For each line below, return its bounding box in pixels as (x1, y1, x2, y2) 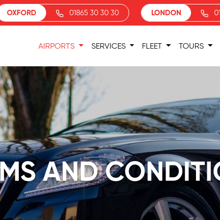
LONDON (151, 9, 181, 17)
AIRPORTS (38, 42, 77, 51)
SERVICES (91, 42, 128, 51)
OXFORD (7, 9, 36, 17)
